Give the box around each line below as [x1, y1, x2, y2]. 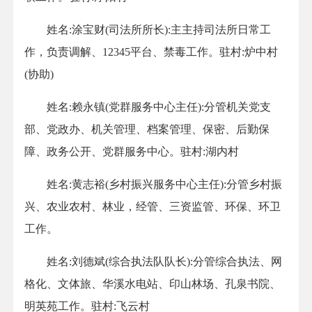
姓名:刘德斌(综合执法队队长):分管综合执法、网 [24, 256, 282, 268]
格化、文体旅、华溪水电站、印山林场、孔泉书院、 [24, 278, 281, 290]
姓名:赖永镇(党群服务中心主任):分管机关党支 [24, 101, 271, 114]
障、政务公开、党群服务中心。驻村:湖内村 [24, 146, 239, 158]
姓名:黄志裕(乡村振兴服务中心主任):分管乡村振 [24, 178, 282, 191]
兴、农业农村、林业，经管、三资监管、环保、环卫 [24, 201, 281, 213]
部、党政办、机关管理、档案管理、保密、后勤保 [24, 123, 270, 136]
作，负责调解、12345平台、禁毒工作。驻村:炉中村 [24, 46, 278, 58]
